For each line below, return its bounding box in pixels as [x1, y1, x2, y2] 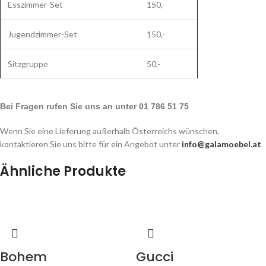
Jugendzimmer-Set [8, 29, 77, 40]
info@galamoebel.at [182, 139, 261, 150]
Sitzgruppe [8, 59, 48, 69]
